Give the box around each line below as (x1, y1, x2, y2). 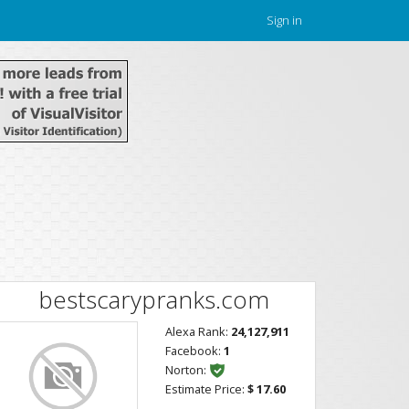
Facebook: (165, 342, 224, 359)
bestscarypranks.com (38, 282, 269, 316)
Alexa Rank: (165, 323, 231, 340)
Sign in (267, 12, 302, 28)
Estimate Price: (165, 381, 247, 397)
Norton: (165, 362, 206, 378)
